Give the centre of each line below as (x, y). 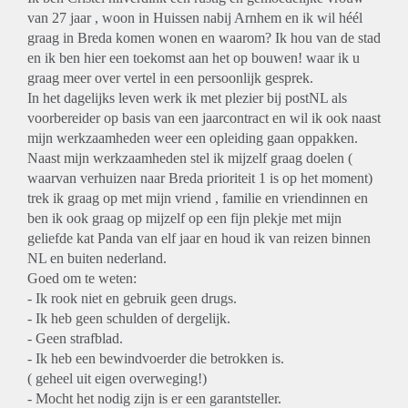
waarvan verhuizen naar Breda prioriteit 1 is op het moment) (200, 178)
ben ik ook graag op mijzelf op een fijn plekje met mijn (184, 218)
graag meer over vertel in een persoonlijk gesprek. (170, 78)
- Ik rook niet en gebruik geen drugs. (132, 298)
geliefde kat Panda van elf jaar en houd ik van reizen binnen (199, 238)
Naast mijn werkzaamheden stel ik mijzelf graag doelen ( (190, 158)
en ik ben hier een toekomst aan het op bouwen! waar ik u (194, 58)
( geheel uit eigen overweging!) (117, 378)
